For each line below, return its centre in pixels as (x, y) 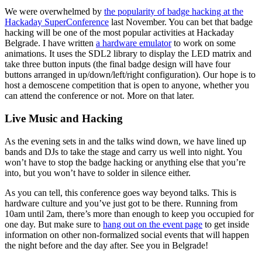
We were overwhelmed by (54, 12)
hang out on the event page (153, 224)
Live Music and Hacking (64, 118)
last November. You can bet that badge (181, 22)
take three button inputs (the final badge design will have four (118, 64)
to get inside (226, 224)
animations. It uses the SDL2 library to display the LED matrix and (128, 54)
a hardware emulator (134, 43)
